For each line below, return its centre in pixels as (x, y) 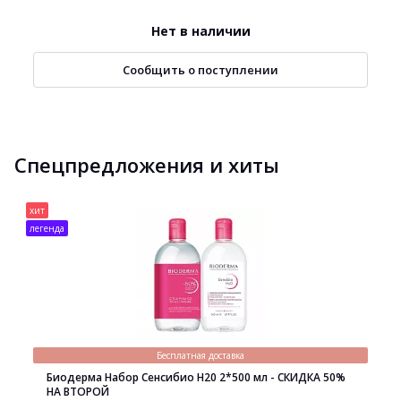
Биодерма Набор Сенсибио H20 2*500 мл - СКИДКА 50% (196, 377)
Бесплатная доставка (200, 355)
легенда (47, 228)
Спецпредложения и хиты (147, 165)
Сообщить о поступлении (200, 70)
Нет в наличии (200, 31)
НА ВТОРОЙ (78, 392)
